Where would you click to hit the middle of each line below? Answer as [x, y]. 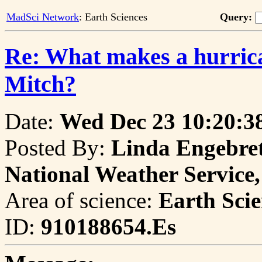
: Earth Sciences [113, 17]
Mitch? [40, 84]
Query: [236, 17]
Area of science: [82, 201]
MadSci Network [43, 17]
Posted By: [58, 148]
